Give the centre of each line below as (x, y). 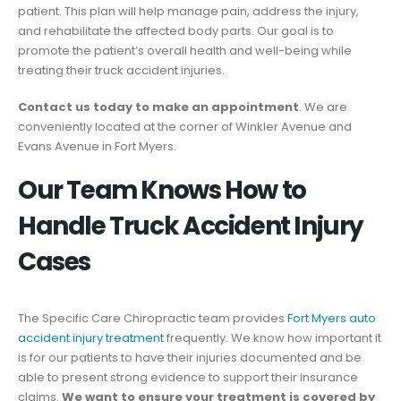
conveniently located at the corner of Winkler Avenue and (185, 126)
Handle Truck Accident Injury (191, 226)
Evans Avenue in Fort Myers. (97, 146)
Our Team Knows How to (162, 191)
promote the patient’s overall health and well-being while (185, 50)
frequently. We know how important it (273, 338)
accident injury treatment (91, 338)
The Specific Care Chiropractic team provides (153, 319)
